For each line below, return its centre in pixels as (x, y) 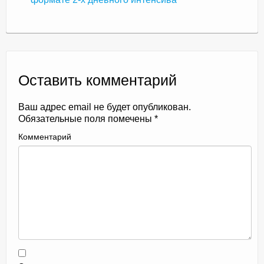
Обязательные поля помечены (86, 118)
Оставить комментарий (98, 80)
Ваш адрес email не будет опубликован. (105, 107)
